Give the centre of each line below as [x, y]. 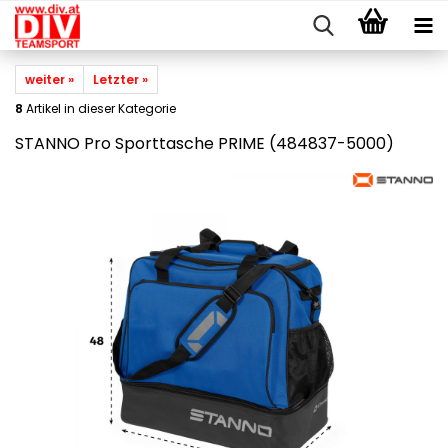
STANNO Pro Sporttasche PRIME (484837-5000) [204, 143]
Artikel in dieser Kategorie [99, 108]
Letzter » [120, 79]
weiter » [49, 79]
